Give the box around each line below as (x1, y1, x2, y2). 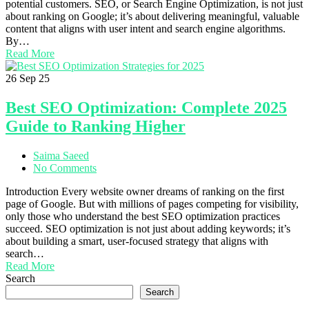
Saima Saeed (33, 150, 89, 162)
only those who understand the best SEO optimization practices (6, 210, 280, 223)
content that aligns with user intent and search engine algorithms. (6, 23, 286, 35)
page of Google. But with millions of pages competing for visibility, (6, 198, 299, 210)
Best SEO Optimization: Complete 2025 (6, 99, 287, 117)
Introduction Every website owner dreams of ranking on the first (6, 186, 284, 198)
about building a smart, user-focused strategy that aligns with (6, 235, 268, 248)
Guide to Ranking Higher (6, 117, 186, 136)
